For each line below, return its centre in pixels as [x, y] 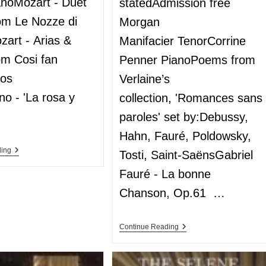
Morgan [140, 22]
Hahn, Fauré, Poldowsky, [186, 136]
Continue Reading [149, 227]
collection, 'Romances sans [191, 98]
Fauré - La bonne [165, 174]
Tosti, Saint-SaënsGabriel [186, 155]
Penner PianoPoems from [188, 60]
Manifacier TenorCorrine [183, 41]
